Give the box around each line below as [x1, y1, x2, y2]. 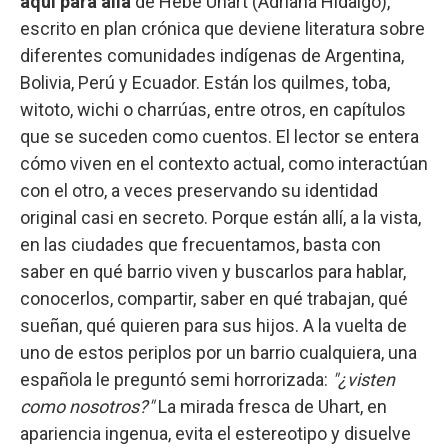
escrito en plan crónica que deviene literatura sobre [20, 17, 425, 39]
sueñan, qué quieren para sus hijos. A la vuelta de [20, 314, 407, 336]
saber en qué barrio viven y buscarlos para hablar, [20, 260, 406, 282]
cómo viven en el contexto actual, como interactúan [20, 152, 428, 174]
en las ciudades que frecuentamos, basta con [20, 233, 381, 255]
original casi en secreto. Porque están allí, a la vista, [20, 206, 421, 228]
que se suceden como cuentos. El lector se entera [20, 125, 419, 147]
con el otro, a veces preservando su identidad [20, 179, 378, 201]
